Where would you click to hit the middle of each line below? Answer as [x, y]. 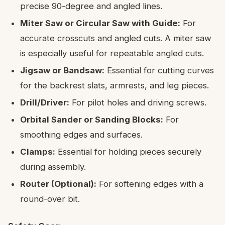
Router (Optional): [58, 184]
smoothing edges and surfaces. [81, 135]
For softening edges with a [150, 184]
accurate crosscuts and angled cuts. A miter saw [116, 38]
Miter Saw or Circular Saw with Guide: [100, 23]
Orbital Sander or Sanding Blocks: [92, 120]
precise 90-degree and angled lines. [91, 6]
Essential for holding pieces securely [128, 152]
